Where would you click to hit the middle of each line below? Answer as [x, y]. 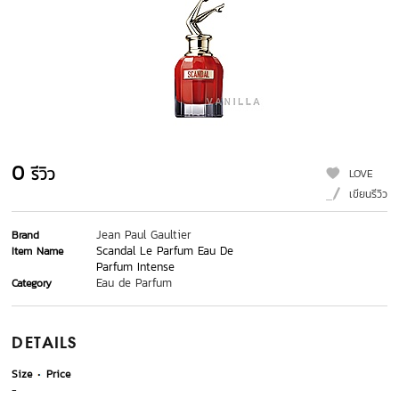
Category [32, 284]
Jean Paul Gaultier [144, 235]
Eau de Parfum [134, 283]
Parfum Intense [136, 267]
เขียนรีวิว [368, 195]
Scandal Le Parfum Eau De [165, 251]
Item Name [38, 252]
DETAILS [45, 344]
